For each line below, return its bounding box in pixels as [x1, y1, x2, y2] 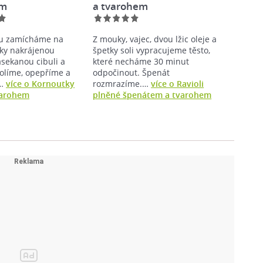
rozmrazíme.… [93, 77, 151, 89]
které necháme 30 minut [93, 55, 190, 67]
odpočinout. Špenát [93, 66, 170, 78]
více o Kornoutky [6, 77, 75, 89]
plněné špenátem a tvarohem [93, 89, 212, 100]
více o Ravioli [151, 77, 204, 89]
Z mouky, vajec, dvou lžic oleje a [93, 33, 217, 45]
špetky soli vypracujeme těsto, [93, 44, 211, 56]
